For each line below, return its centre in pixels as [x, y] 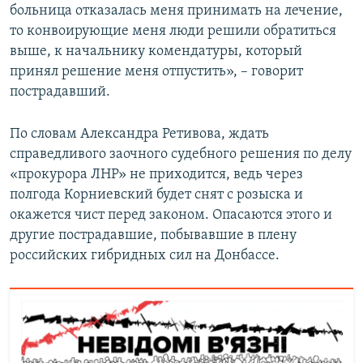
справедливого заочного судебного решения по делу [181, 155]
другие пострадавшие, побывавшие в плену [153, 236]
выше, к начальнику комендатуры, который [156, 52]
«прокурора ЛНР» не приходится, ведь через [156, 175]
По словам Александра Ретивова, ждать [139, 135]
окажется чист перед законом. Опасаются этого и [171, 216]
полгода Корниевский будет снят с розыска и [156, 195]
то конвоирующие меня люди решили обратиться [173, 32]
